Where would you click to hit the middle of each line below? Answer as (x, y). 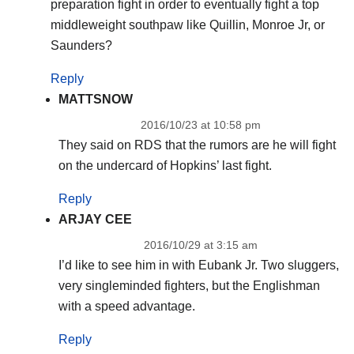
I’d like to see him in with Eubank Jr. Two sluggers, (198, 265)
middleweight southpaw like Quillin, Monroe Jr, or (187, 25)
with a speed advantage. (126, 306)
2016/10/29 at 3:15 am (200, 245)
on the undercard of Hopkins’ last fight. (165, 166)
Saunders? (81, 46)
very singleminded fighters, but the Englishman (189, 285)
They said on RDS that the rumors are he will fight (197, 145)
